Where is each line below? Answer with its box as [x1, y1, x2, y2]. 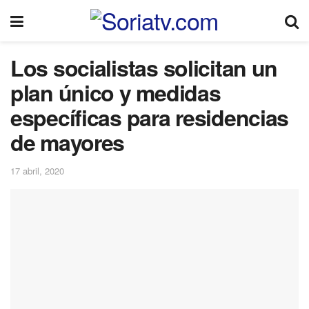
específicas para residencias [10, 101, 289, 133]
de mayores [10, 126, 125, 158]
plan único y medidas [10, 77, 221, 108]
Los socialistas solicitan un [10, 52, 278, 83]
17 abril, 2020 [10, 163, 64, 177]
